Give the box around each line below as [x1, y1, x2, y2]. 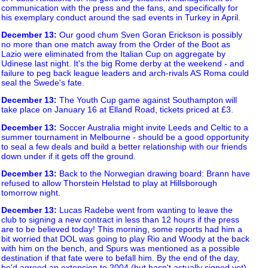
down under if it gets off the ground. [1, 151, 136, 161]
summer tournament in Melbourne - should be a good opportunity [1, 132, 249, 142]
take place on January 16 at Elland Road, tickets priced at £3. [1, 105, 233, 115]
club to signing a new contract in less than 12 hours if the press [1, 215, 239, 225]
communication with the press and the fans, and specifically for [1, 2, 238, 13]
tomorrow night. [1, 187, 60, 197]
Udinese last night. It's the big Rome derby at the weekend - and [1, 58, 244, 68]
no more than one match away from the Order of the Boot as [1, 39, 230, 49]
